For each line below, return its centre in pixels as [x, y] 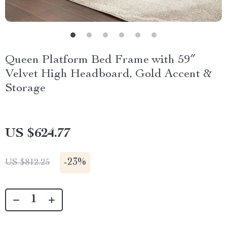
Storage [25, 89]
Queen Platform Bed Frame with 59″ [100, 60]
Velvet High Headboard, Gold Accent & [108, 74]
